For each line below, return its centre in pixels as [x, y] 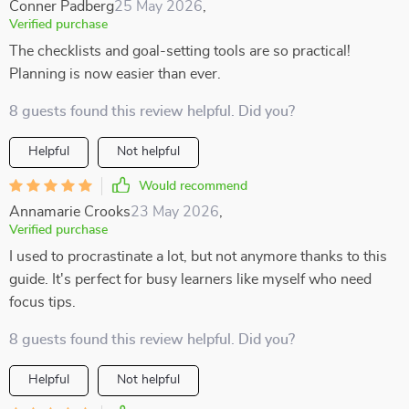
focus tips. [42, 302]
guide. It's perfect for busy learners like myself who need [190, 279]
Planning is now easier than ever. [115, 74]
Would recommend [193, 186]
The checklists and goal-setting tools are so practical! [180, 51]
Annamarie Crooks [70, 212]
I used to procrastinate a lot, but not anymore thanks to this [198, 257]
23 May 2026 [175, 212]
